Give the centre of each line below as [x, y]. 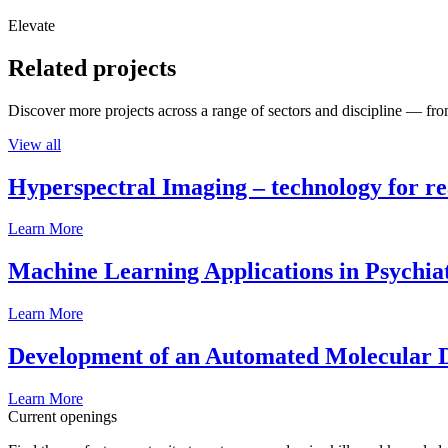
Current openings [62, 417]
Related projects [92, 67]
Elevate [31, 25]
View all [34, 144]
